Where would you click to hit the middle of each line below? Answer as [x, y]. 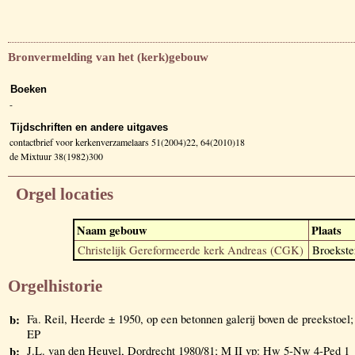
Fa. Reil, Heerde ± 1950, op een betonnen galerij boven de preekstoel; [190, 319]
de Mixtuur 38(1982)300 [56, 156]
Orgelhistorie [55, 286]
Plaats [326, 230]
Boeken [29, 89]
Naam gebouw [112, 230]
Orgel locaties [65, 194]
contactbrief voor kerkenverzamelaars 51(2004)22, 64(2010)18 [127, 141]
